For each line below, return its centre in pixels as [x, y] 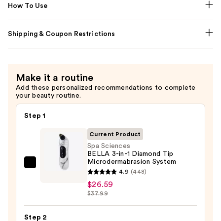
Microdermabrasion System [132, 162]
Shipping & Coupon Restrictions [62, 34]
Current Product [115, 134]
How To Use [28, 6]
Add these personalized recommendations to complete [106, 88]
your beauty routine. [48, 95]
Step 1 [35, 116]
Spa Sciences [109, 146]
